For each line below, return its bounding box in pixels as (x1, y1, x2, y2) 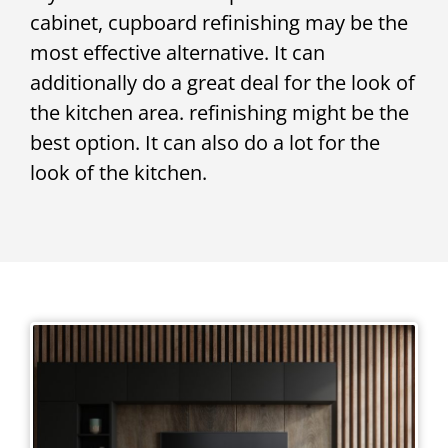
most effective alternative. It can (30, 38, 325, 66)
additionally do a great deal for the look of (30, 68, 415, 96)
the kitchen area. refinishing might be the (30, 98, 409, 126)
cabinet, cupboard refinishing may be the (30, 8, 408, 36)
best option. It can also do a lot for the (30, 128, 380, 156)
